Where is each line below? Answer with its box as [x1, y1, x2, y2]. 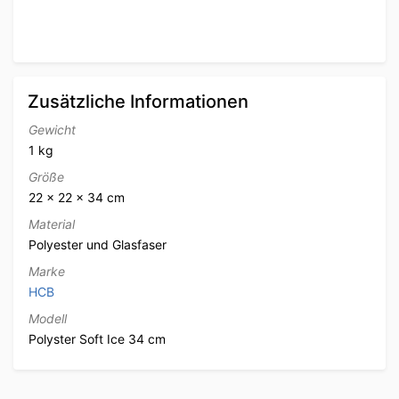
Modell [28, 310, 67, 326]
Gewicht [28, 121, 76, 137]
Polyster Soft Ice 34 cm [28, 330, 166, 346]
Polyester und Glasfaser [28, 236, 167, 252]
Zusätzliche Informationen [28, 90, 248, 112]
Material [28, 216, 75, 232]
